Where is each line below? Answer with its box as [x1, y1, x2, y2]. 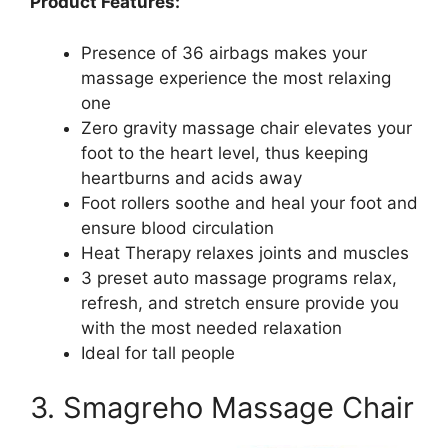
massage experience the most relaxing [81, 67, 391, 88]
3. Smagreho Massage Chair [30, 390, 414, 426]
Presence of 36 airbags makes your [81, 42, 367, 63]
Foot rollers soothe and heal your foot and [81, 192, 418, 213]
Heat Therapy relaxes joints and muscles [81, 242, 409, 263]
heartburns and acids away [81, 167, 302, 188]
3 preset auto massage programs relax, [81, 267, 397, 288]
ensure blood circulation [81, 217, 274, 238]
